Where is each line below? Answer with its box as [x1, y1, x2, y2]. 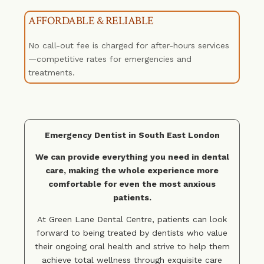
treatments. [28, 67, 75, 77]
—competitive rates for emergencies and [28, 54, 192, 64]
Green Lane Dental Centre [49, 214, 152, 224]
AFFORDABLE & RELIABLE [28, 13, 154, 28]
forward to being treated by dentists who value [37, 227, 227, 237]
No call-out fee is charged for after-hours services [28, 40, 230, 50]
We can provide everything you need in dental [35, 151, 229, 161]
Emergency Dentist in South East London [44, 130, 220, 140]
